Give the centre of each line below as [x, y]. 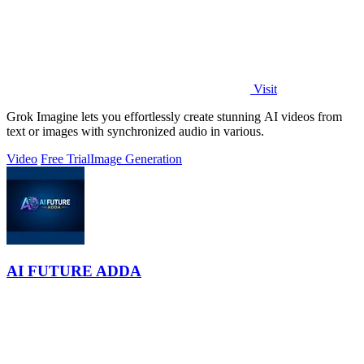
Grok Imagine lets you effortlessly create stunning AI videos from [174, 116]
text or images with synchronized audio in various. [135, 131]
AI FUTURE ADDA [74, 271]
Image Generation [136, 158]
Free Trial [65, 158]
